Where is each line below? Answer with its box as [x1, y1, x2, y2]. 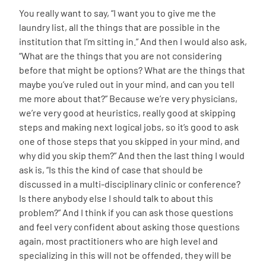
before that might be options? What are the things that [19, 64, 245, 76]
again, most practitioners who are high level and [19, 235, 218, 247]
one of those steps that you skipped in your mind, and [19, 135, 240, 147]
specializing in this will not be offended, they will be [19, 249, 232, 261]
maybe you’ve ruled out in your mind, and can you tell [19, 78, 235, 90]
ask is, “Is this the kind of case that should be [19, 164, 203, 176]
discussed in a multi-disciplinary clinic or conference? [19, 178, 240, 190]
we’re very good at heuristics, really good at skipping [19, 107, 236, 119]
